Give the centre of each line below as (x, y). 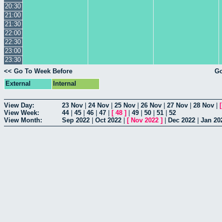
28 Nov (204, 105)
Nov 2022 (145, 120)
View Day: (19, 105)
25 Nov (125, 105)
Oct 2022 (108, 120)
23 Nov (72, 105)
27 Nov (177, 105)
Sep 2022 (76, 120)
